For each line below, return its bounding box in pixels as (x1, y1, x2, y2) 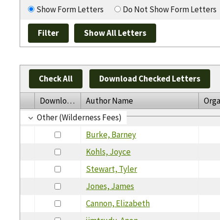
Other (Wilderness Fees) (37, 111, 122, 123)
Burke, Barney (86, 129, 137, 140)
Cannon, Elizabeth (86, 197, 150, 209)
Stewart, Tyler (86, 163, 137, 174)
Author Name (86, 95, 134, 106)
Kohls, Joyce (86, 146, 131, 157)
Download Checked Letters (99, 73, 200, 84)
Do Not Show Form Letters (123, 3, 217, 15)
